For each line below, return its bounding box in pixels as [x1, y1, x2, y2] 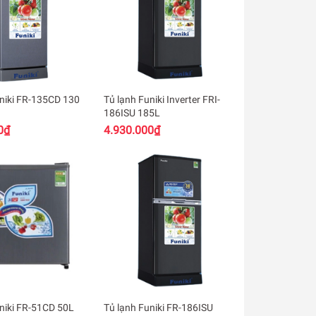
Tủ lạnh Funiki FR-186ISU [104, 301, 214, 313]
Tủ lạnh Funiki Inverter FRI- [104, 93, 221, 105]
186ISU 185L [104, 107, 161, 119]
